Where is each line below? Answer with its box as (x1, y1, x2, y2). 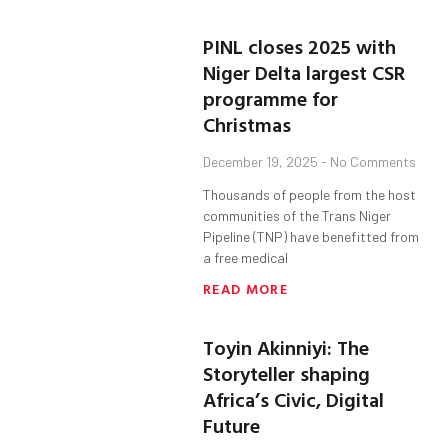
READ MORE (203, 278, 288, 300)
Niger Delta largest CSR (203, 57, 406, 88)
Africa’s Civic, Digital (203, 384, 385, 415)
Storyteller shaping (203, 358, 371, 389)
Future (203, 410, 261, 441)
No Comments (327, 153, 417, 171)
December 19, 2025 (203, 153, 322, 171)
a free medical (203, 249, 289, 267)
